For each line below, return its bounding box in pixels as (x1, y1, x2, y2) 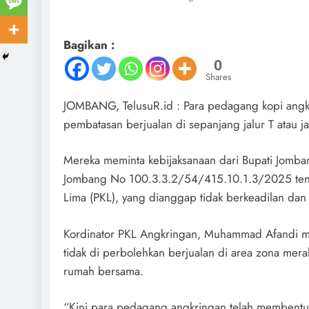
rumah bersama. (63, 262, 143, 279)
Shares (206, 70, 231, 83)
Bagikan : (63, 36, 114, 53)
